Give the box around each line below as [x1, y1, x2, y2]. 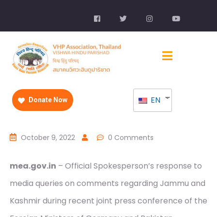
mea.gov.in [10, 160, 56, 172]
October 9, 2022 [21, 133, 75, 143]
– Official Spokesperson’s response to [56, 160, 202, 172]
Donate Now [27, 96, 67, 104]
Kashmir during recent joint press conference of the [10, 195, 207, 207]
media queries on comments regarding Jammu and [10, 178, 205, 189]
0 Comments [108, 133, 154, 143]
